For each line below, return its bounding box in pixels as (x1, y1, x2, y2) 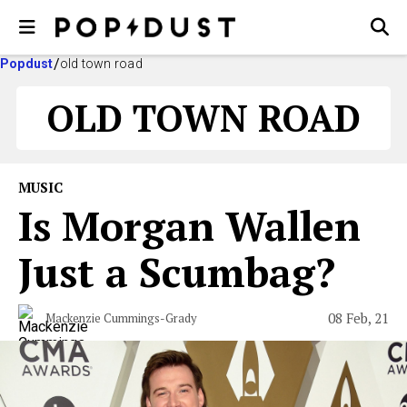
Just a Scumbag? (18, 244, 335, 299)
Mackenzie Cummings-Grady (45, 310, 197, 326)
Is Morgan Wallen (18, 198, 361, 253)
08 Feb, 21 (328, 308, 389, 327)
